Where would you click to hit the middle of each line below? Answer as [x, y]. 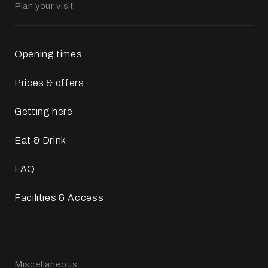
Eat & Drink [41, 141]
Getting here [44, 112]
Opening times [48, 54]
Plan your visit [44, 6]
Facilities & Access [59, 198]
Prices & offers [49, 83]
